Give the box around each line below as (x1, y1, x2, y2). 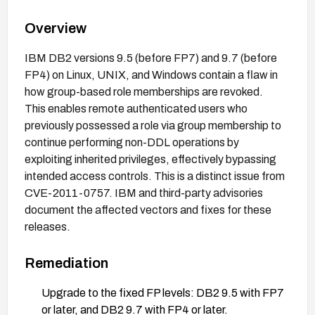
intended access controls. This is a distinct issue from (25, 169, 285, 182)
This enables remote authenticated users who (25, 102, 247, 115)
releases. (25, 220, 70, 233)
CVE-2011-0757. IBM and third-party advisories (25, 186, 263, 199)
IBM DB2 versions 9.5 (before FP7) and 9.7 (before (25, 51, 277, 64)
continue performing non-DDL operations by (25, 136, 239, 148)
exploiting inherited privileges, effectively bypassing (25, 153, 276, 165)
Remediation (25, 255, 108, 271)
